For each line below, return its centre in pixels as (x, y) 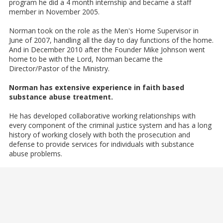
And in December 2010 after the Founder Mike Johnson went (107, 49)
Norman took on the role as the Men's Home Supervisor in (104, 30)
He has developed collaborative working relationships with (102, 115)
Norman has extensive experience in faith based (97, 87)
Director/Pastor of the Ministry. (59, 68)
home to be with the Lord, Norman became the (86, 59)
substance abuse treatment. (61, 97)
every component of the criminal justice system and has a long (110, 125)
